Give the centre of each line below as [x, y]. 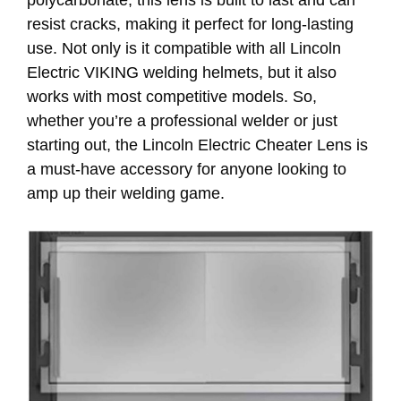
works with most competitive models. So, [172, 97]
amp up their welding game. [126, 194]
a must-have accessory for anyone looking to [187, 170]
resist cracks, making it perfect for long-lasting [190, 25]
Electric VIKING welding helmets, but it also [182, 73]
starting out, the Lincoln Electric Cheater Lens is [197, 145]
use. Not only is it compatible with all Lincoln [184, 49]
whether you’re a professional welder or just [182, 121]
